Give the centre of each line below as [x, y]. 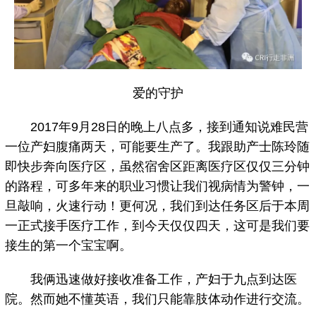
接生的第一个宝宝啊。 [69, 246]
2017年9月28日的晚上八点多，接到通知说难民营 [157, 127]
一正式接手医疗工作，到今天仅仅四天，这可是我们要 [158, 226]
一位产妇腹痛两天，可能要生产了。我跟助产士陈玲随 [158, 147]
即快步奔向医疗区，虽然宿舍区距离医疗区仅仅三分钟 [158, 167]
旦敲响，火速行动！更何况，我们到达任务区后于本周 [158, 206]
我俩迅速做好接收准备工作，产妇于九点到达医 [151, 280]
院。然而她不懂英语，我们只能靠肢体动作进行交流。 [158, 299]
